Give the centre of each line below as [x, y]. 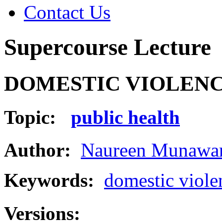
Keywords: [54, 180]
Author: [37, 150]
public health [125, 117]
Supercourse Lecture [108, 47]
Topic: [37, 117]
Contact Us [67, 12]
